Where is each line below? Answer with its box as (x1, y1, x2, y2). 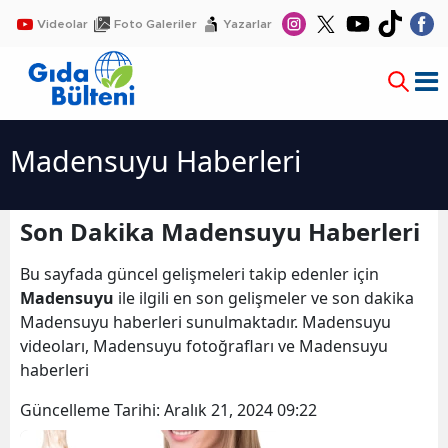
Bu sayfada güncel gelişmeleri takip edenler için (20, 263, 379, 286)
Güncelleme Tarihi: (20, 399, 164, 422)
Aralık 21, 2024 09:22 (164, 399, 317, 422)
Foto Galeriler (114, 17, 197, 30)
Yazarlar (223, 17, 272, 30)
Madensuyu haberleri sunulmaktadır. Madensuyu (20, 311, 391, 334)
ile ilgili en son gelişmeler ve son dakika (114, 287, 414, 310)
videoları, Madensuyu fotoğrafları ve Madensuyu (20, 335, 388, 358)
